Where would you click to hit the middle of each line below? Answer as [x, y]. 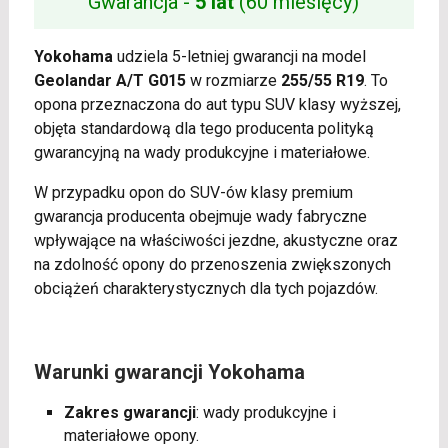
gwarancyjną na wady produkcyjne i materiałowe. [201, 153]
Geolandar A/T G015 [109, 81]
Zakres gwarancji [129, 413]
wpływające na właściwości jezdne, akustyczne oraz [215, 241]
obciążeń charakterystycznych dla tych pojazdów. [205, 289]
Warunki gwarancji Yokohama [169, 372]
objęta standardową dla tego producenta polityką [203, 129]
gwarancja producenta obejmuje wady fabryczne [200, 217]
